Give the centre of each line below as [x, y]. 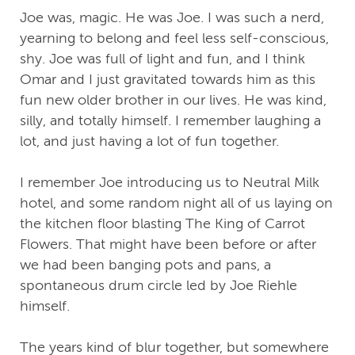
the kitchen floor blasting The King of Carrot [162, 224]
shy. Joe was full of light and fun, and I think [162, 59]
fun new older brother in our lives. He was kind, [173, 100]
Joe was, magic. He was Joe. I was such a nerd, [172, 18]
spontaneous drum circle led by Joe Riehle [158, 286]
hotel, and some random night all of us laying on [176, 203]
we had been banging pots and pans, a [145, 265]
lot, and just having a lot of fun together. [149, 141]
